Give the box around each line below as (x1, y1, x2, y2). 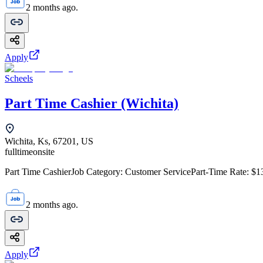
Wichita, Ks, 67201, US (5, 136, 93, 147)
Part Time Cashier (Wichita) (5, 96, 178, 112)
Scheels (5, 73, 33, 84)
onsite (33, 147, 55, 157)
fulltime (5, 147, 33, 157)
